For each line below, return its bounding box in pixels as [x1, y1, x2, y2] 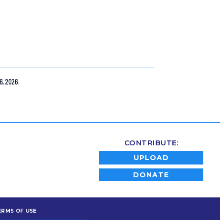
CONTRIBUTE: [124, 138, 179, 148]
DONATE [133, 170, 169, 179]
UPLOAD [133, 153, 169, 163]
